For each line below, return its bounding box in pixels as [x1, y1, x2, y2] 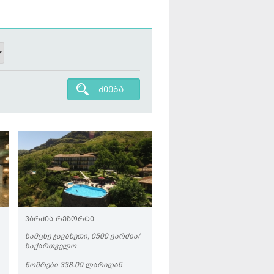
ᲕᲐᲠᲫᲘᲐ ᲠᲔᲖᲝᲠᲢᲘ [25, 215, 94, 225]
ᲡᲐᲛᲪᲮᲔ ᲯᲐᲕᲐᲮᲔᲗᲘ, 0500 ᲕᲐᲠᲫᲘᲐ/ [25, 231, 139, 241]
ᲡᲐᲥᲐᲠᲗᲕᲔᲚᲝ [25, 241, 76, 251]
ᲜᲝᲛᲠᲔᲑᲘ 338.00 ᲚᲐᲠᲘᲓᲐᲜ [25, 260, 122, 270]
